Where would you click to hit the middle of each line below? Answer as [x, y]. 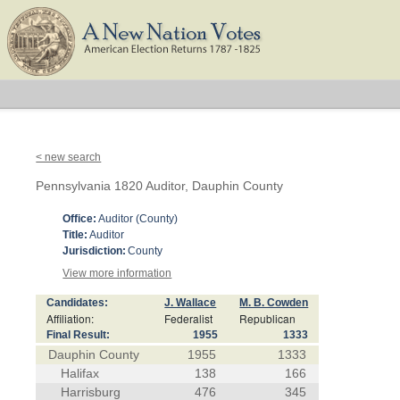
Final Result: [79, 335]
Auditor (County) [138, 219]
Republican [268, 318]
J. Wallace [191, 303]
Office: [80, 219]
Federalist [189, 318]
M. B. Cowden [274, 303]
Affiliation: [71, 318]
